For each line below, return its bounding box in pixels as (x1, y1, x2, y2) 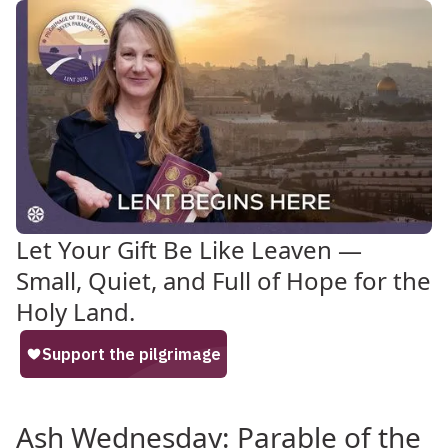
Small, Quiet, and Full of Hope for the (16, 263, 431, 297)
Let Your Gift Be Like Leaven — (16, 232, 362, 266)
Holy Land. (16, 294, 135, 328)
